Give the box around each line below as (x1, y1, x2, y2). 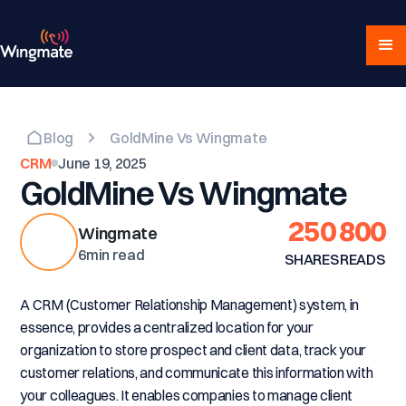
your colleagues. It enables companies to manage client (20, 386, 353, 404)
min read (86, 245, 145, 264)
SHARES (285, 249, 339, 268)
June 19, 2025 (58, 154, 147, 172)
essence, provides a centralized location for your (20, 318, 314, 336)
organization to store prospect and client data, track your (20, 341, 366, 359)
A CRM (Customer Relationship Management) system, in (20, 295, 360, 314)
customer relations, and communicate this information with (20, 363, 373, 382)
